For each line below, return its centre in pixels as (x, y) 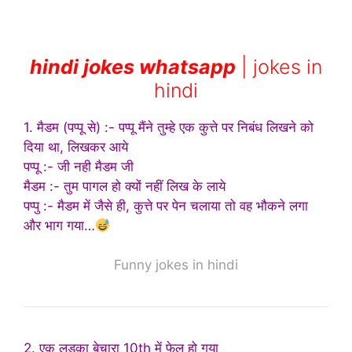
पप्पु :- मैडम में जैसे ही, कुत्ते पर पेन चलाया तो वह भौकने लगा (166, 205)
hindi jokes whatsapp (133, 66)
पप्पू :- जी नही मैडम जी (79, 166)
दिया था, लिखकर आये (76, 147)
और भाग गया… (59, 225)
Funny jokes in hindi (176, 265)
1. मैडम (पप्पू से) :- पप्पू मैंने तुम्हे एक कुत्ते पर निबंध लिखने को (169, 127)
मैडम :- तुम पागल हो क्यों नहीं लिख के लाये (125, 186)
